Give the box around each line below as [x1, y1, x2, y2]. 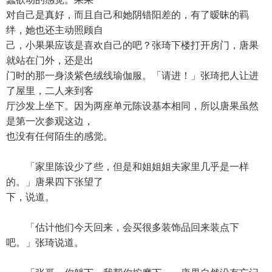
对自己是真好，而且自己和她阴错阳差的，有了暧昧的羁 [6, 10, 249, 20]
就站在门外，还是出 [6, 55, 93, 66]
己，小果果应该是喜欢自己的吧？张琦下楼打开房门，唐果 [6, 40, 259, 50]
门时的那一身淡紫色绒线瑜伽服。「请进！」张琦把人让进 [6, 70, 259, 81]
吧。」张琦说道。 [6, 237, 84, 248]
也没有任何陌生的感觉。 [6, 131, 113, 141]
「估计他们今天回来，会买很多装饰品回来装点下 [6, 222, 239, 233]
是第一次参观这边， [6, 116, 93, 126]
